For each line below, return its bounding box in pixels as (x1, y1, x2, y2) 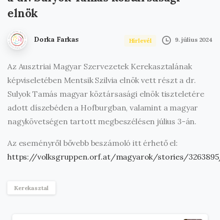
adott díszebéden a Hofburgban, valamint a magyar (7, 102, 198, 112)
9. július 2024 (175, 36, 213, 44)
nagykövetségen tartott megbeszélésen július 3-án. (7, 116, 197, 126)
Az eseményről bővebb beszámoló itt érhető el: (7, 137, 178, 148)
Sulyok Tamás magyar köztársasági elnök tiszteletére (7, 88, 204, 99)
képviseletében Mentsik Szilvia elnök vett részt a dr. (7, 75, 196, 85)
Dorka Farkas (33, 34, 79, 44)
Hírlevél (129, 36, 152, 44)
